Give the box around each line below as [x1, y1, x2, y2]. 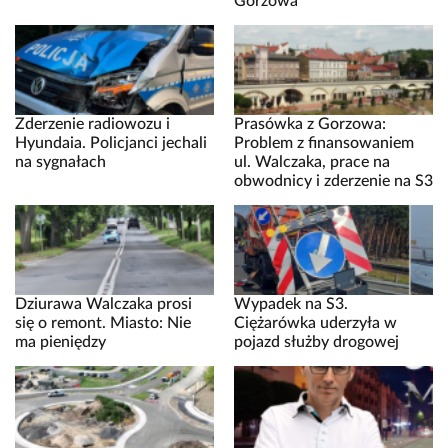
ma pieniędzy [15, 334, 106, 351]
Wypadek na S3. [234, 296, 348, 313]
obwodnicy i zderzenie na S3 [234, 173, 433, 190]
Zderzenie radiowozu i [15, 116, 170, 133]
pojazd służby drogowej [234, 334, 399, 351]
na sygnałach [15, 154, 106, 171]
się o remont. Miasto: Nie [15, 315, 191, 332]
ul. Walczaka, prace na [234, 154, 390, 171]
